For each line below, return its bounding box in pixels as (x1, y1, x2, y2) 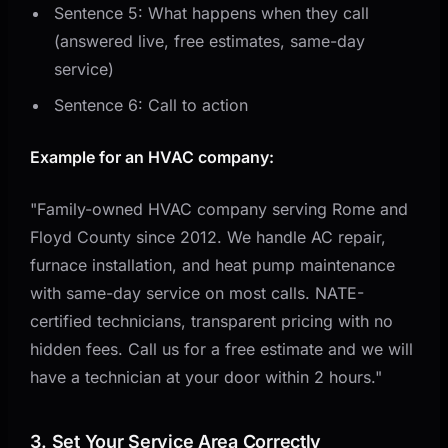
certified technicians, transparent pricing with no (30, 310, 394, 331)
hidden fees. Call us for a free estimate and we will (30, 338, 414, 359)
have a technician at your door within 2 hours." (30, 366, 383, 387)
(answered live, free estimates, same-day (54, 30, 366, 51)
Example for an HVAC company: (30, 146, 275, 167)
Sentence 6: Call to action (54, 94, 249, 115)
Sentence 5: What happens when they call (54, 2, 370, 23)
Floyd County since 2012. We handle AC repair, (30, 226, 387, 247)
